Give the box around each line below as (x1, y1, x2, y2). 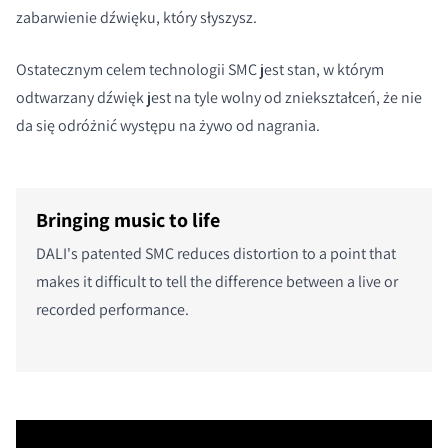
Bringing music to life (36, 206, 220, 233)
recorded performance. (36, 298, 189, 320)
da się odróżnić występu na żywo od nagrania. (16, 114, 320, 136)
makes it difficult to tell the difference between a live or (36, 270, 398, 292)
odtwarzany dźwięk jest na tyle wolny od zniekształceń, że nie (16, 86, 422, 108)
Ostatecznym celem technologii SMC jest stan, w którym (16, 58, 384, 80)
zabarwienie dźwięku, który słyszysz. (16, 6, 257, 28)
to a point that (302, 242, 396, 264)
